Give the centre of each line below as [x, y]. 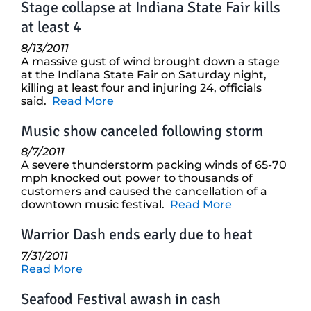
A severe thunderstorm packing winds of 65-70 [154, 165]
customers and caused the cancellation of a [144, 192]
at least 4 [51, 26]
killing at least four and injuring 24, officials [141, 87]
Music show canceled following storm [142, 131]
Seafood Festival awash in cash [121, 299]
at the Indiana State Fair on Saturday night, [144, 74]
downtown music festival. [95, 205]
